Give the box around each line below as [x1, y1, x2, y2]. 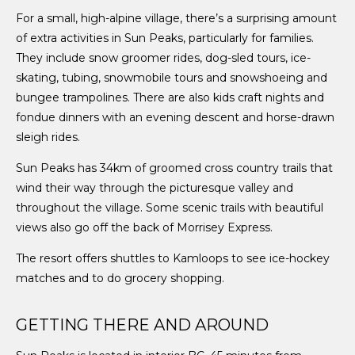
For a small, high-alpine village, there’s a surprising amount [16, 10, 337, 25]
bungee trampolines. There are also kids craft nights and [16, 90, 324, 105]
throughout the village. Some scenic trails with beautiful [16, 200, 323, 215]
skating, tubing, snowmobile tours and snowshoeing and [16, 70, 327, 85]
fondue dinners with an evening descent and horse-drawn [16, 109, 334, 124]
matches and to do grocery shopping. [16, 270, 224, 285]
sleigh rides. [16, 129, 80, 144]
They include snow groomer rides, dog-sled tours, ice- [16, 50, 311, 65]
